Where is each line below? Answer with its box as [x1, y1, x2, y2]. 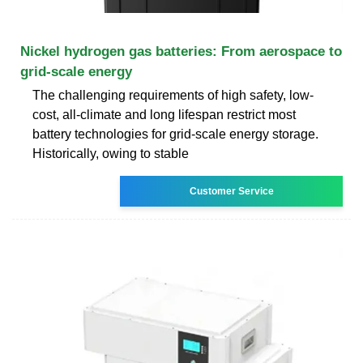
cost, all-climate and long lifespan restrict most [32, 107, 296, 122]
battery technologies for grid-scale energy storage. [32, 126, 318, 141]
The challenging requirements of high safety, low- [32, 88, 314, 102]
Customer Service [189, 185, 274, 197]
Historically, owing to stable [32, 146, 189, 160]
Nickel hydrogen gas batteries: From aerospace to [20, 43, 342, 59]
